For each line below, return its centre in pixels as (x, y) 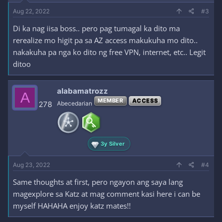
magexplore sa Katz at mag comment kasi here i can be (107, 194)
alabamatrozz (83, 91)
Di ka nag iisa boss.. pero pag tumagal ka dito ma (96, 28)
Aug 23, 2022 (31, 165)
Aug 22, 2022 (31, 11)
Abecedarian (75, 103)
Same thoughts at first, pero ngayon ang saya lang (98, 182)
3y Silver (113, 143)
